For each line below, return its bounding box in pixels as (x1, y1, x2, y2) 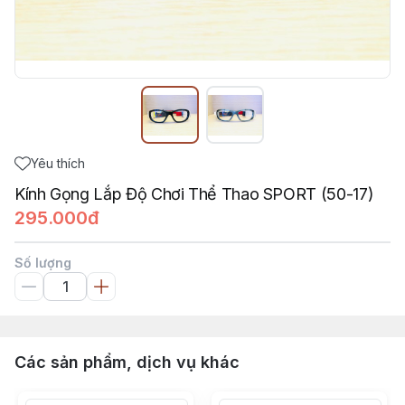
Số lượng (14, 255, 71, 270)
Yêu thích (31, 155, 85, 171)
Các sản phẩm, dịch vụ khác (14, 353, 240, 372)
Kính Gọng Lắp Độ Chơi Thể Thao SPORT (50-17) (14, 184, 374, 203)
